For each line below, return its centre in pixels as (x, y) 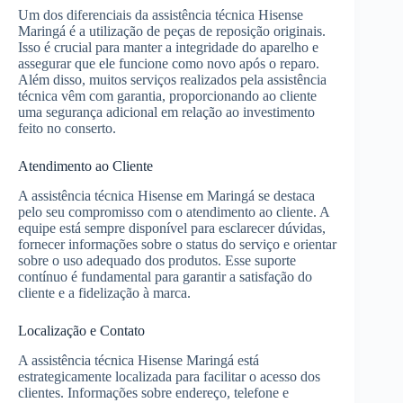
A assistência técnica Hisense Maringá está (139, 360)
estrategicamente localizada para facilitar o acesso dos (169, 376)
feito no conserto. (67, 128)
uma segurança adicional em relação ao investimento (166, 112)
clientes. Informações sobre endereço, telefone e (153, 392)
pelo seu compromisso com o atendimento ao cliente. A (174, 211)
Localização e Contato (81, 330)
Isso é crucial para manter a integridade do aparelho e (168, 47)
